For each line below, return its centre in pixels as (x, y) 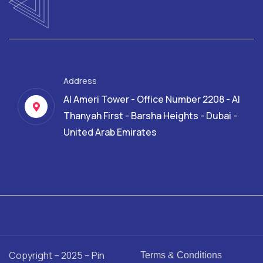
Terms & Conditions (181, 255)
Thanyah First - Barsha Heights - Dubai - (150, 116)
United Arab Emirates (110, 132)
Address (80, 81)
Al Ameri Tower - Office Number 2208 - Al (152, 100)
